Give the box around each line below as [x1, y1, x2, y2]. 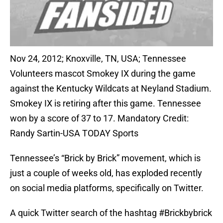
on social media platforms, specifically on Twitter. [10, 183, 204, 194]
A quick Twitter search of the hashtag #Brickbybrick [10, 208, 212, 219]
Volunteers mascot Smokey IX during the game [10, 68, 196, 79]
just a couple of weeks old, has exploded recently [10, 168, 202, 179]
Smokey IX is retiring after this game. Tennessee [10, 98, 201, 109]
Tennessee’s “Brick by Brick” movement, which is [10, 153, 201, 164]
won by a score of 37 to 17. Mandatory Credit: [10, 113, 189, 124]
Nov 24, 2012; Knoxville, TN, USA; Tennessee [10, 53, 186, 64]
